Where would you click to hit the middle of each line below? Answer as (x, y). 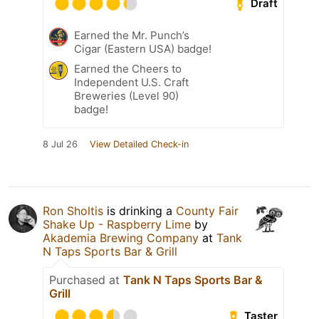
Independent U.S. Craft (131, 82)
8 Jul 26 (60, 144)
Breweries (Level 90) (126, 95)
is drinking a (140, 210)
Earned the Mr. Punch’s (132, 35)
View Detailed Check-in (139, 144)
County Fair (207, 210)
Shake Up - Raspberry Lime (117, 224)
